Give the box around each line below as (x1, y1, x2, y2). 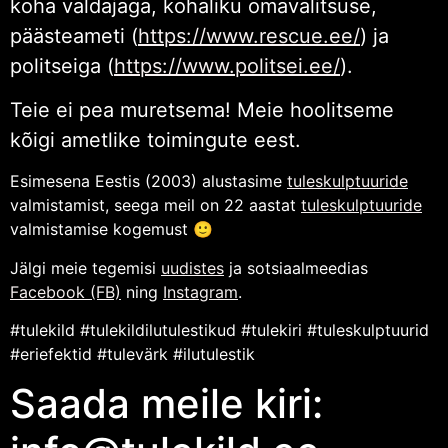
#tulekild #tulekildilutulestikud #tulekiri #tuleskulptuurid (10, 320, 429, 341)
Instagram (163, 281, 238, 302)
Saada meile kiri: (10, 379, 323, 429)
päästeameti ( (10, 23, 138, 48)
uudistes (161, 257, 224, 278)
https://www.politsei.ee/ (114, 53, 340, 78)
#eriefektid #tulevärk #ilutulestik (10, 344, 255, 365)
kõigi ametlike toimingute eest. (10, 127, 301, 152)
